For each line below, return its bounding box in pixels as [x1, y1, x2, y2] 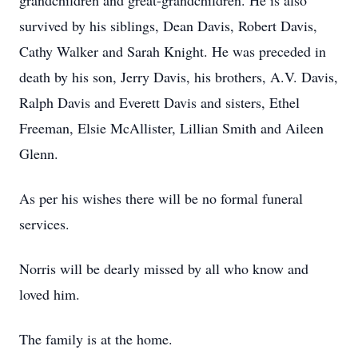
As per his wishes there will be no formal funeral [19, 189, 303, 208]
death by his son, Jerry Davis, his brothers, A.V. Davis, [19, 67, 338, 86]
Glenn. [19, 144, 58, 163]
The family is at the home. [19, 329, 173, 348]
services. [19, 214, 70, 233]
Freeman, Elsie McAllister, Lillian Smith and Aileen [19, 118, 324, 137]
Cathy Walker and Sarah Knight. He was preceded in [19, 42, 326, 61]
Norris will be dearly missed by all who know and [19, 259, 308, 278]
